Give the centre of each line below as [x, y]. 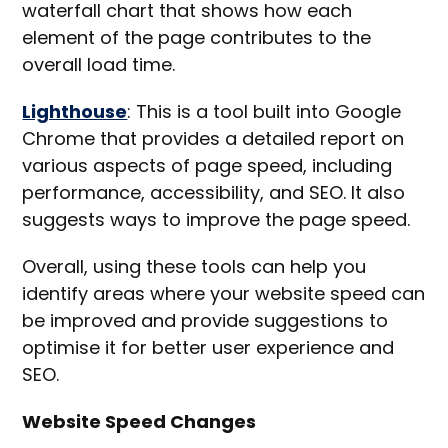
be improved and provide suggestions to [205, 321]
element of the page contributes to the [197, 38]
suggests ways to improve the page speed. [219, 220]
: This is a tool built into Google [264, 112]
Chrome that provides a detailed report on [213, 139]
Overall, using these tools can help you [194, 267]
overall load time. [101, 65]
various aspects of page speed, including [207, 166]
